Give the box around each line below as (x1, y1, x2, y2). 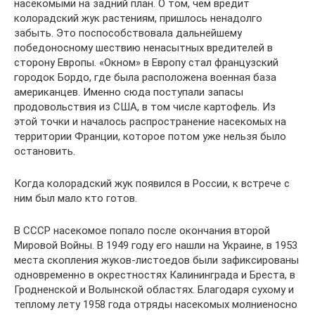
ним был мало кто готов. (14, 191, 137, 205)
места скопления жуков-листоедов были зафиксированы (14, 253, 299, 266)
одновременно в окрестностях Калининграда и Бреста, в (14, 268, 295, 281)
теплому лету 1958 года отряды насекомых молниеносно (14, 297, 297, 311)
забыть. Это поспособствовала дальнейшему (14, 26, 242, 39)
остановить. (14, 144, 75, 157)
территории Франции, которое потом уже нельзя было (14, 129, 286, 143)
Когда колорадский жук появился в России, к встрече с (14, 176, 290, 190)
